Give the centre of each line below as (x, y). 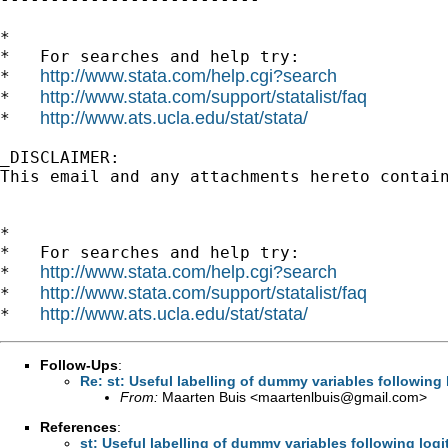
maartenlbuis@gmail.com (338, 396)
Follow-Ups (79, 364)
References (78, 426)
